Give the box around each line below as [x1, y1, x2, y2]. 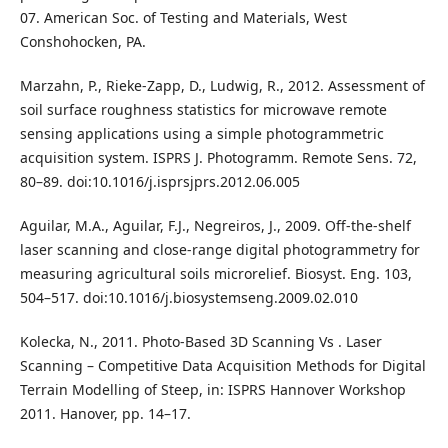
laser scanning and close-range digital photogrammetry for [19, 240, 420, 260]
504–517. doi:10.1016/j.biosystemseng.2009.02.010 [19, 288, 358, 308]
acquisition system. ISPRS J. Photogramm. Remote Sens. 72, [19, 148, 417, 168]
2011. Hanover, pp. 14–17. [19, 404, 191, 424]
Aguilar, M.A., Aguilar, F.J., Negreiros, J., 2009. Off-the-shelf [19, 216, 411, 236]
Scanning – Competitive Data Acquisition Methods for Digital [19, 356, 426, 376]
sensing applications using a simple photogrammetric [19, 124, 384, 144]
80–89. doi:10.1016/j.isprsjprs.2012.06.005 [19, 172, 300, 192]
